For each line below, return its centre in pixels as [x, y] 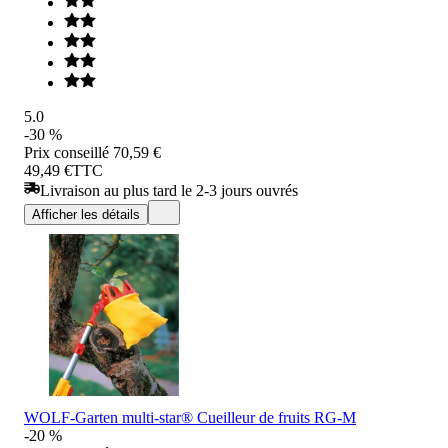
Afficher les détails [86, 214]
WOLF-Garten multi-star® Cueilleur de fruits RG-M [190, 417]
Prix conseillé [66, 152]
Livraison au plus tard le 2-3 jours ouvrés [169, 190]
